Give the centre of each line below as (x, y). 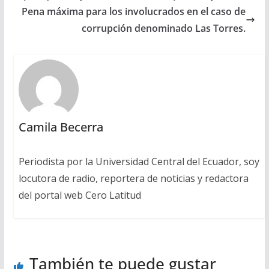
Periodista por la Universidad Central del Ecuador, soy (139, 161)
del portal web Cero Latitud (80, 195)
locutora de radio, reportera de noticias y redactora (133, 178)
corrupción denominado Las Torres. (164, 28)
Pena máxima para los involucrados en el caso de (134, 11)
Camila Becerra (61, 127)
